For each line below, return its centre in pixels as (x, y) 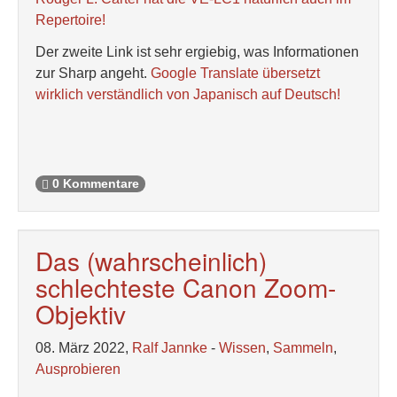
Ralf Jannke (170, 348)
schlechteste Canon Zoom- (186, 287)
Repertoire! (70, 20)
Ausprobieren (78, 369)
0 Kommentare (94, 184)
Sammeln (303, 348)
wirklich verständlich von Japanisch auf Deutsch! (188, 94)
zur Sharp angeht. (93, 73)
